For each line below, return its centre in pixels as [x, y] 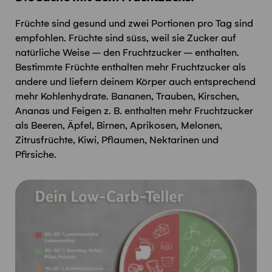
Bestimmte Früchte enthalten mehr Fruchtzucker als [131, 67]
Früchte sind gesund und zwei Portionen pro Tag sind [134, 23]
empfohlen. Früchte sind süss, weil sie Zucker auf [126, 38]
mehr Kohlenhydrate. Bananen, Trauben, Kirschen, [127, 96]
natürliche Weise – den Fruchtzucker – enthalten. [127, 53]
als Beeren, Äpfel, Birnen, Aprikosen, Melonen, [119, 125]
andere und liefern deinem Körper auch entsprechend [135, 82]
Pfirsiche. [36, 155]
